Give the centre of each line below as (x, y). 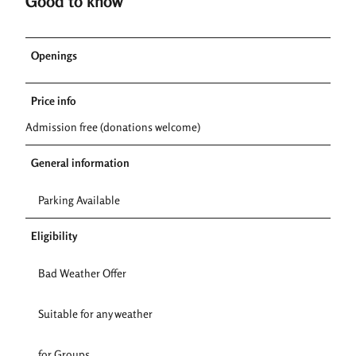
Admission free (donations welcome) (113, 126)
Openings (54, 55)
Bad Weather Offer (82, 273)
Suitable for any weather (95, 313)
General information (80, 162)
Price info (54, 100)
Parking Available (79, 199)
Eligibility (54, 235)
